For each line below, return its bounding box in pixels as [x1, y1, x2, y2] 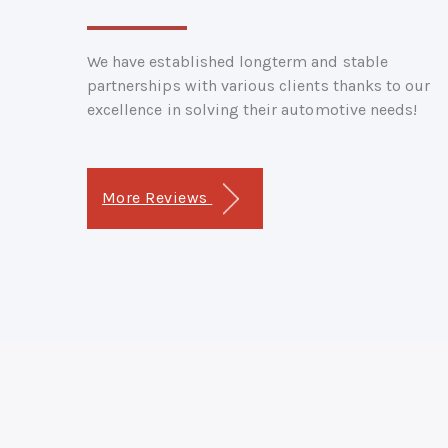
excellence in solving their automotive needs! [87, 99, 418, 119]
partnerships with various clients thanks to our [87, 75, 431, 95]
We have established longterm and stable [87, 51, 388, 71]
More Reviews [102, 187, 213, 207]
